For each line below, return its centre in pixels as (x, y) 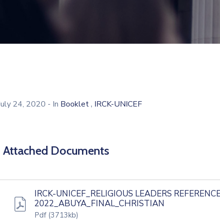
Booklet (75, 104)
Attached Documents (56, 151)
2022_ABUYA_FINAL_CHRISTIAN (99, 204)
